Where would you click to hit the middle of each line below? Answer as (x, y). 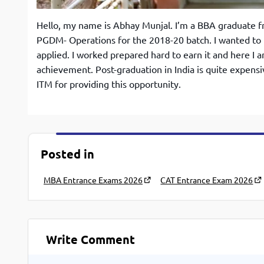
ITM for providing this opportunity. (109, 85)
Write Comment (90, 240)
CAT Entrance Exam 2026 (207, 180)
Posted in (67, 154)
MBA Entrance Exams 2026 (93, 180)
